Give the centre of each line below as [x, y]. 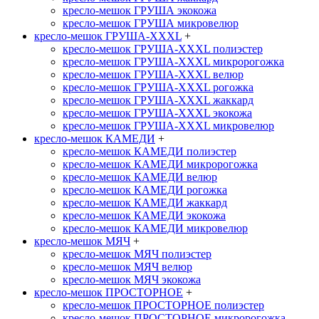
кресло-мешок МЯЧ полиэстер [137, 254]
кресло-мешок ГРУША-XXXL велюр [153, 74]
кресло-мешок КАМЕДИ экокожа [144, 215]
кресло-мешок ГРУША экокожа [140, 10]
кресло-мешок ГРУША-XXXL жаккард [158, 100]
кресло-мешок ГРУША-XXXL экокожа [157, 113]
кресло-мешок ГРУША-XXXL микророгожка [173, 62]
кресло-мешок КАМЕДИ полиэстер [150, 151]
